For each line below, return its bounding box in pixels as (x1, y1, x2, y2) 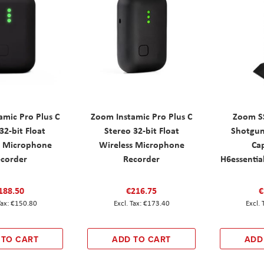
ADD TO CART (112, 233, 171, 246)
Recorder (123, 152, 160, 166)
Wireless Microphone (98, 138, 184, 151)
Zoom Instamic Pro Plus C (91, 110, 193, 123)
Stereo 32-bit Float (104, 124, 179, 137)
